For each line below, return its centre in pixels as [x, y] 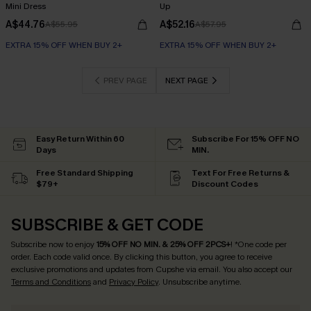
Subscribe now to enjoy [54, 244]
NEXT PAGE [186, 81]
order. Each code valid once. [61, 257]
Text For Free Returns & [241, 173]
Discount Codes [225, 184]
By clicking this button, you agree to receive [193, 257]
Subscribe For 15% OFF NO [245, 139]
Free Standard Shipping [85, 173]
